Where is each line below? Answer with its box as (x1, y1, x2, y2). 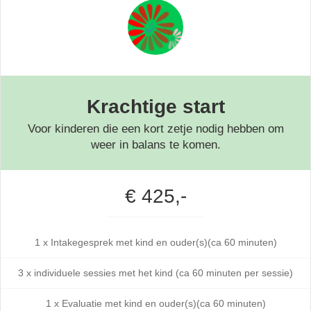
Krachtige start (86, 96, 225, 118)
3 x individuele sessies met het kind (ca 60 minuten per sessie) (18, 267, 293, 279)
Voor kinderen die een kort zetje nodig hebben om (27, 122, 284, 136)
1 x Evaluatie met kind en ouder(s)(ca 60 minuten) (45, 298, 266, 310)
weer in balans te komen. (90, 138, 221, 152)
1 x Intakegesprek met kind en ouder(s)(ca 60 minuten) (34, 237, 277, 249)
